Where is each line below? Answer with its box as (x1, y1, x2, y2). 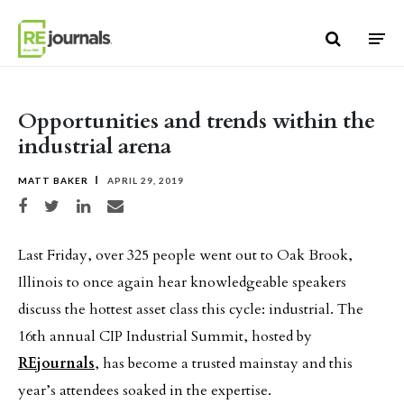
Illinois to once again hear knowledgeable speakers (18, 272, 346, 292)
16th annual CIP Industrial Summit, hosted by (18, 326, 312, 346)
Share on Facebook (17, 198, 86, 208)
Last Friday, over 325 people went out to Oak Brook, (18, 245, 353, 265)
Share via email (106, 198, 163, 208)
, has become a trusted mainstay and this (95, 353, 353, 373)
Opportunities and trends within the (18, 106, 375, 136)
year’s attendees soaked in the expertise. (18, 381, 271, 400)
